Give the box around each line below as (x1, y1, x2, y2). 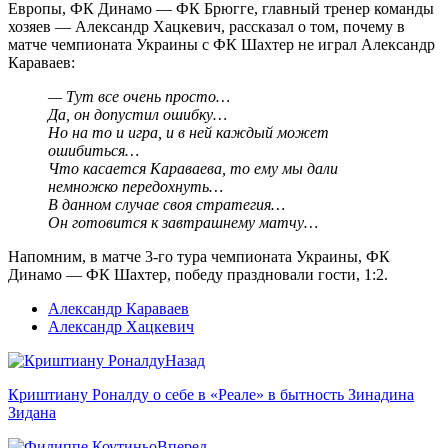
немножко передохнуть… (48, 178, 223, 196)
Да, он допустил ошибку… (48, 106, 227, 124)
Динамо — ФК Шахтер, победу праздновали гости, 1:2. (8, 266, 388, 284)
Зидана (8, 404, 56, 422)
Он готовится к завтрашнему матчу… (48, 214, 318, 232)
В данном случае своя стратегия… (48, 196, 285, 214)
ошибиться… (48, 142, 139, 160)
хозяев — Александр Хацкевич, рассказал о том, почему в (8, 18, 405, 36)
